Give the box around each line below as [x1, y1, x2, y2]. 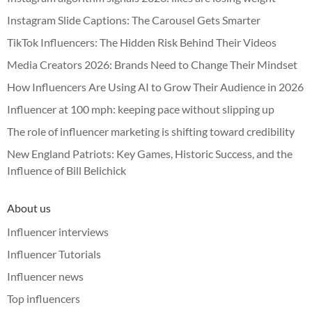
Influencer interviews [7, 224, 109, 238]
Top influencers [7, 291, 80, 305]
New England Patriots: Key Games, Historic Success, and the [7, 146, 292, 160]
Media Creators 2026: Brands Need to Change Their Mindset [7, 57, 297, 71]
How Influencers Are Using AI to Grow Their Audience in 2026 [7, 79, 304, 93]
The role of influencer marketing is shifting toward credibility [7, 124, 295, 138]
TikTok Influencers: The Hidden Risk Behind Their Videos [7, 35, 276, 49]
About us [7, 201, 51, 214]
